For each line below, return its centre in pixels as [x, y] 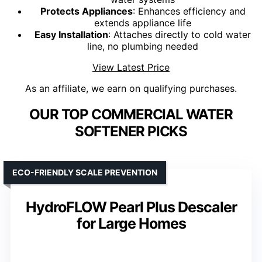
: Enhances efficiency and [189, 11]
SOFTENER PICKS [131, 132]
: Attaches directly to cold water [180, 35]
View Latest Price [131, 68]
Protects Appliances [86, 11]
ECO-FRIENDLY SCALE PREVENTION [85, 173]
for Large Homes [131, 224]
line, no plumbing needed [143, 46]
